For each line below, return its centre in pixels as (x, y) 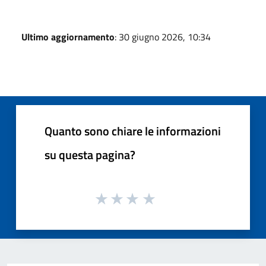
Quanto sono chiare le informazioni (133, 131)
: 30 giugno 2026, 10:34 (163, 37)
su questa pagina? (90, 154)
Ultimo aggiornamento (68, 37)
